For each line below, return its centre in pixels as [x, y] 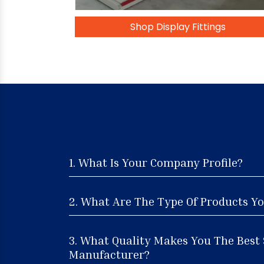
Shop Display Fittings [178, 27]
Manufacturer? [109, 254]
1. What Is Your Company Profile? [156, 162]
